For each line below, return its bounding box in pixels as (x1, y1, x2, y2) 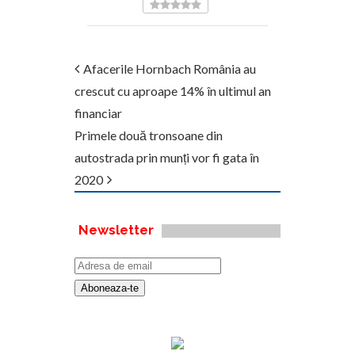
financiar (74, 105, 122, 120)
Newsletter (78, 222, 154, 238)
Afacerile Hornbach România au (83, 61, 256, 76)
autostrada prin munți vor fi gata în (74, 150, 259, 165)
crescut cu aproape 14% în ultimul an (74, 83, 271, 98)
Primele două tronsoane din (74, 128, 223, 143)
